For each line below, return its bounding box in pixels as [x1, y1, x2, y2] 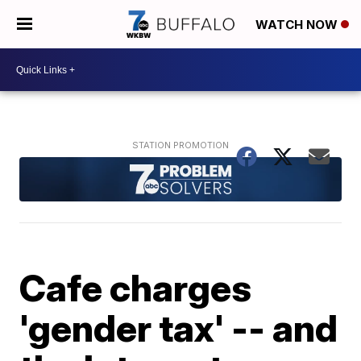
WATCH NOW [255, 17, 341, 33]
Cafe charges [19, 264, 252, 310]
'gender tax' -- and [19, 305, 338, 351]
